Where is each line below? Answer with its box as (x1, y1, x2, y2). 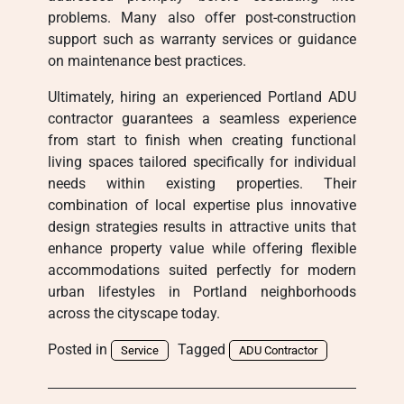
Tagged (178, 341, 230, 358)
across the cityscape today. (48, 305, 221, 322)
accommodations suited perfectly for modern (48, 262, 356, 279)
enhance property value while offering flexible (48, 240, 356, 257)
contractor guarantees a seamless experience (48, 110, 356, 127)
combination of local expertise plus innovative (48, 197, 356, 214)
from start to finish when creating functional (48, 132, 356, 149)
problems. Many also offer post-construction (48, 9, 356, 26)
